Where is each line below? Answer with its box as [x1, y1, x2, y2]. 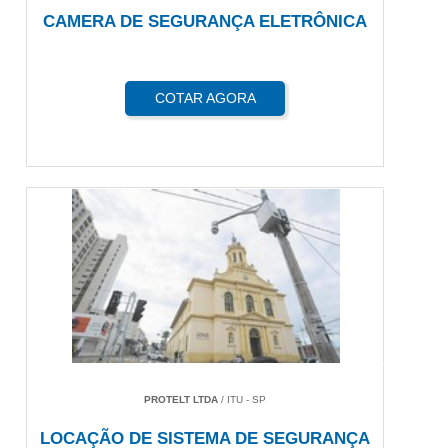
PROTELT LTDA [144, 394, 219, 406]
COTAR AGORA [154, 90, 256, 107]
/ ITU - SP [218, 394, 267, 406]
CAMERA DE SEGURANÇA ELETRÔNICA [43, 12, 368, 32]
